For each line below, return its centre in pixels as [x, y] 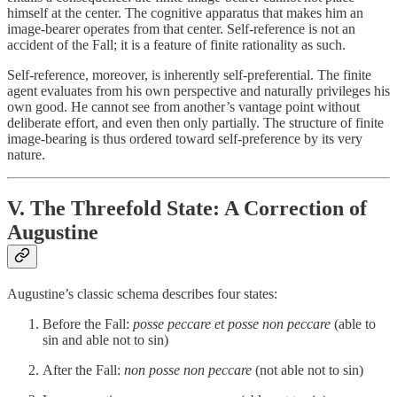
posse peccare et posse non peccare [232, 323]
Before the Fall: [88, 323]
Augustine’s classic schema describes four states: [142, 293]
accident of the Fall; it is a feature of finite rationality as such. [176, 44]
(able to [353, 323]
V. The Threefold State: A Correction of [187, 208]
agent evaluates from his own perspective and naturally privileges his [198, 90]
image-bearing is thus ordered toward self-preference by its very [185, 138]
